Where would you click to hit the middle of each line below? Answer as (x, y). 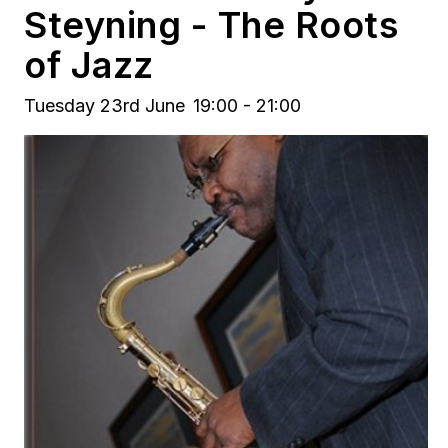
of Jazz (89, 65)
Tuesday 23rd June (105, 105)
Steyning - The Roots (211, 25)
